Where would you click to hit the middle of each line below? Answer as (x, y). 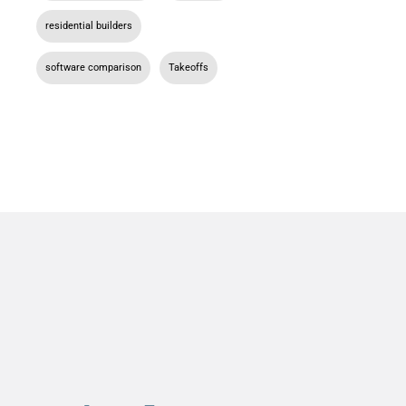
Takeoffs (188, 68)
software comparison (93, 68)
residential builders (89, 26)
